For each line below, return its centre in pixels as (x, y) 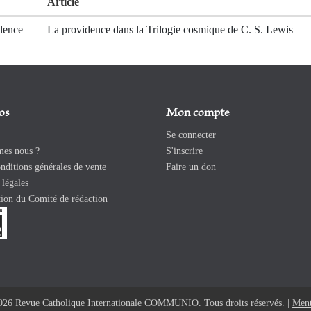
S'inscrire (184, 151)
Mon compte (197, 114)
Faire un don (191, 167)
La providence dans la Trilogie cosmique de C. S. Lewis (170, 30)
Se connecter (191, 135)
